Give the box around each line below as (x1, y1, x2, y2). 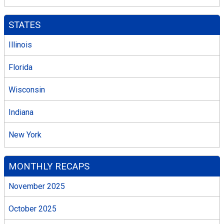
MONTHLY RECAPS (8, 160, 90, 172)
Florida (8, 62, 32, 72)
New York (8, 130, 41, 140)
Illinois (8, 40, 32, 50)
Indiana (8, 107, 33, 117)
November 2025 (8, 181, 65, 191)
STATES (8, 19, 41, 30)
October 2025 (8, 203, 56, 213)
